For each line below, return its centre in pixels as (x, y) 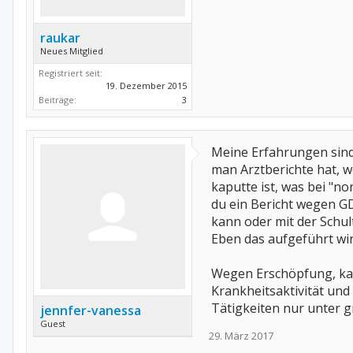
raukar (60, 38)
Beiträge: (58, 100)
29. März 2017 (241, 336)
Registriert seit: (71, 73)
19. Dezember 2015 (146, 85)
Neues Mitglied (72, 51)
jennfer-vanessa (91, 310)
